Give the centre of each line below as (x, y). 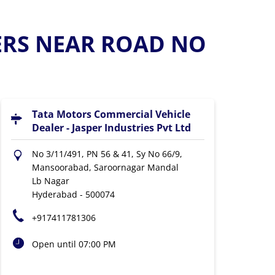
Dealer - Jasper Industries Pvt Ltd (111, 128)
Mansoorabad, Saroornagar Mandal (105, 167)
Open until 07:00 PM (74, 244)
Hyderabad (54, 194)
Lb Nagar (50, 181)
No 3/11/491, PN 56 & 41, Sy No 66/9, (107, 154)
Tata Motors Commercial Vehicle (111, 114)
